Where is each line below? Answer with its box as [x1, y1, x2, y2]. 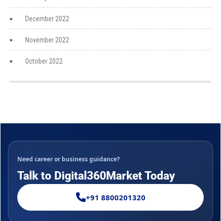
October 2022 [25, 57, 63, 65]
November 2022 [25, 36, 69, 44]
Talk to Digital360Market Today [17, 169, 175, 183]
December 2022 [25, 15, 69, 23]
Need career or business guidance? [17, 155, 120, 163]
